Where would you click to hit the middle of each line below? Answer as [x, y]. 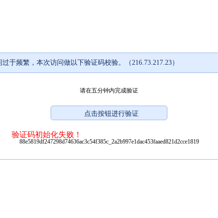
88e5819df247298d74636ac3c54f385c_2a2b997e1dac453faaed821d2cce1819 [109, 141]
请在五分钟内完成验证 [109, 90]
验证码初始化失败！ [47, 134]
